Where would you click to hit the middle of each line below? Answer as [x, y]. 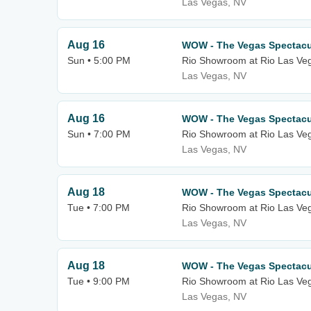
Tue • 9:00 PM [99, 281]
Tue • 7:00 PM [99, 208]
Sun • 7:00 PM [99, 134]
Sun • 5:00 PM [99, 60]
